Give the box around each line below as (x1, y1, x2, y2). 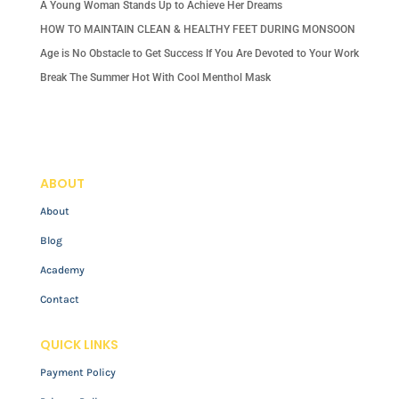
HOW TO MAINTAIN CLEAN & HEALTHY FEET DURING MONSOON (39, 23, 355, 37)
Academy (39, 264, 85, 277)
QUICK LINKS (39, 336, 118, 354)
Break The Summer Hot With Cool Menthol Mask (39, 71, 271, 85)
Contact (39, 293, 79, 306)
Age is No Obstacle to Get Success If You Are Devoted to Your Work (39, 47, 359, 61)
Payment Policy (39, 366, 116, 379)
